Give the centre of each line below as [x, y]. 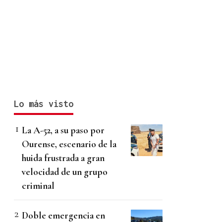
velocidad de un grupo [65, 172]
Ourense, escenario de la [69, 144]
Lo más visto [44, 104]
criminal [38, 186]
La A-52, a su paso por [63, 130]
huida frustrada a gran [63, 158]
